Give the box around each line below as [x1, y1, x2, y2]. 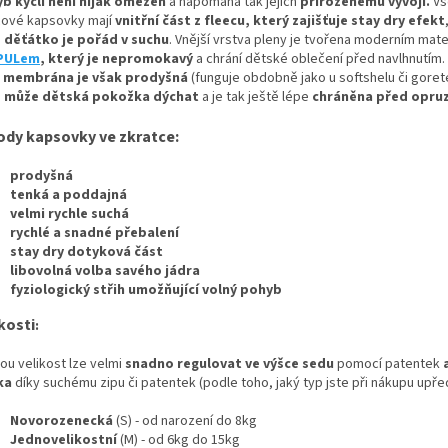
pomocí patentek [334, 354, 440, 375]
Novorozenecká [10, 411, 113, 432]
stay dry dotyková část [10, 242, 163, 263]
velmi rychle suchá [10, 204, 129, 225]
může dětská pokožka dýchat [4, 87, 199, 108]
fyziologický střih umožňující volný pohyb [10, 280, 282, 301]
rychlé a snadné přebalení [10, 223, 179, 244]
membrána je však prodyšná [3, 68, 191, 89]
